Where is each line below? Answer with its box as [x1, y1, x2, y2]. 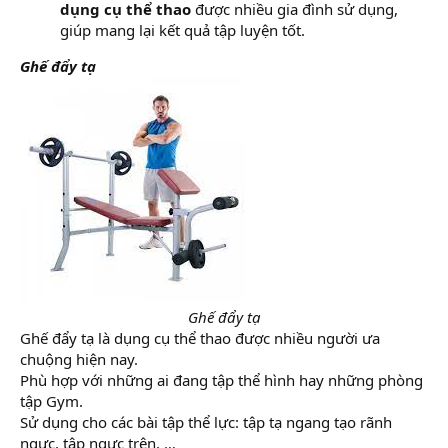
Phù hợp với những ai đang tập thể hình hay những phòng [20, 370, 423, 390]
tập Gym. [20, 391, 83, 411]
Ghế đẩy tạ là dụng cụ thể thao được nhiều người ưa [20, 328, 380, 348]
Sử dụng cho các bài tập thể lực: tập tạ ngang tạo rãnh [20, 412, 392, 432]
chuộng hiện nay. [20, 349, 138, 369]
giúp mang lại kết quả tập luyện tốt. [60, 20, 305, 40]
